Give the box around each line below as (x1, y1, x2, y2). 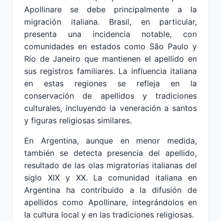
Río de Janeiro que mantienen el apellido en (24, 54, 197, 64)
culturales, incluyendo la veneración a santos (24, 103, 197, 113)
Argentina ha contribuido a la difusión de (24, 185, 197, 195)
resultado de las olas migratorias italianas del (24, 160, 197, 170)
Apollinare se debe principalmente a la (24, 4, 197, 14)
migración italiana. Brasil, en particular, (24, 17, 197, 27)
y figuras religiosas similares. (24, 115, 132, 125)
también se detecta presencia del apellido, (24, 148, 197, 158)
